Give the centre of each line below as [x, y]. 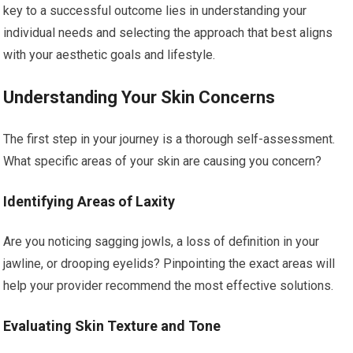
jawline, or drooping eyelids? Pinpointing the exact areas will [169, 264]
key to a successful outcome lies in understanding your [155, 11]
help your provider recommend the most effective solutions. [169, 286]
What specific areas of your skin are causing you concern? [163, 161]
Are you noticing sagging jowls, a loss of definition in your [162, 242]
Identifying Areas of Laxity [89, 201]
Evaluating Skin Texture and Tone [112, 326]
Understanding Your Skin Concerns [139, 97]
